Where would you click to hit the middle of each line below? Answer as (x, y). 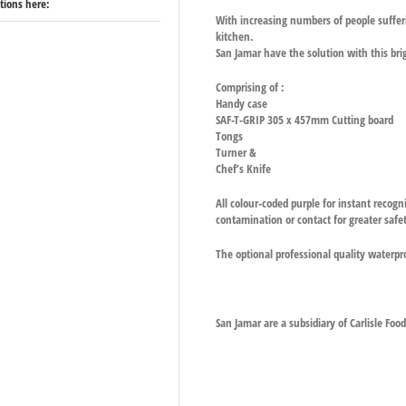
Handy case (242, 103)
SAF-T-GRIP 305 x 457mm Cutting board (305, 120)
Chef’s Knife (244, 169)
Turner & (237, 152)
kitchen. (235, 36)
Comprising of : (251, 87)
